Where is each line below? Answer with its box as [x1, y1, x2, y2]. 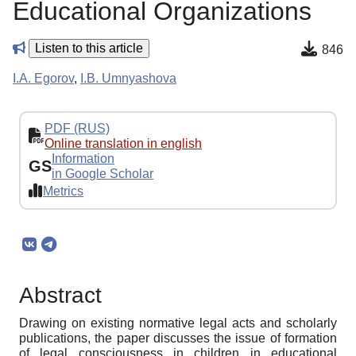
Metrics [43, 184, 83, 198]
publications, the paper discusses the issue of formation [19, 331, 337, 346]
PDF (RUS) [44, 122, 110, 136]
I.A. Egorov [13, 72, 74, 86]
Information [52, 152, 114, 166]
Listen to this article [35, 41, 143, 56]
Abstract [19, 283, 102, 308]
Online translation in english [44, 137, 202, 151]
